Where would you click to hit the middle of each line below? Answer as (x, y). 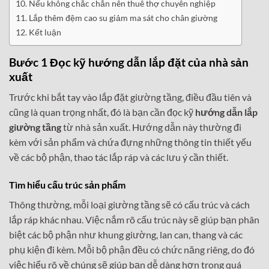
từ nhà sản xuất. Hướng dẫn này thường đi (151, 127)
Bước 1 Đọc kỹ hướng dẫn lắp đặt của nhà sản (129, 62)
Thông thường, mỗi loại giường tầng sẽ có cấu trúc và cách (129, 205)
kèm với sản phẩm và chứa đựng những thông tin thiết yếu (130, 142)
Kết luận (45, 32)
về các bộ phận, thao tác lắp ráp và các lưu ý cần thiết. (119, 157)
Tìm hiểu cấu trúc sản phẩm (67, 185)
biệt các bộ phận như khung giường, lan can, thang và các (126, 235)
